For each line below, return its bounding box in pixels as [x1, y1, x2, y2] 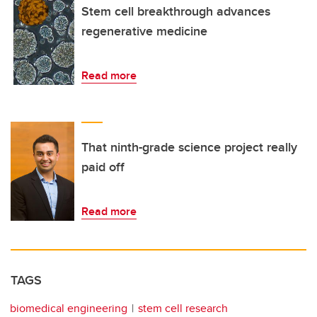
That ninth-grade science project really [81, 138, 297, 157]
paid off [81, 158, 125, 177]
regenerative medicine [81, 22, 207, 41]
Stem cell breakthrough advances [81, 2, 270, 21]
